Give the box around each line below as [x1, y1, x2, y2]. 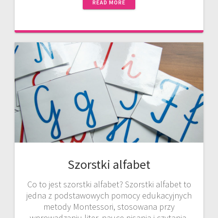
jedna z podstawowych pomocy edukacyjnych [26, 189, 192, 201]
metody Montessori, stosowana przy [43, 200, 175, 212]
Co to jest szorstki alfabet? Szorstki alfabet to [27, 178, 191, 190]
